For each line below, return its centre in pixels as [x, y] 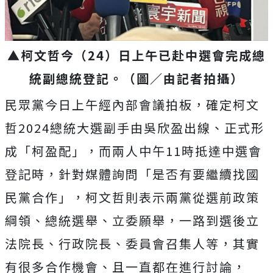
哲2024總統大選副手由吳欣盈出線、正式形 [135, 128]
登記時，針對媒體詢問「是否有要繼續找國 [132, 174]
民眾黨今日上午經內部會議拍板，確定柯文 [132, 105]
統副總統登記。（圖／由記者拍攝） [136, 78]
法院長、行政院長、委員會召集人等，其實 [132, 243]
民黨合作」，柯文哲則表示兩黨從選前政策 [132, 197]
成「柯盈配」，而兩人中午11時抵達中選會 [133, 151]
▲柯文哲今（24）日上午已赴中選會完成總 [136, 55]
